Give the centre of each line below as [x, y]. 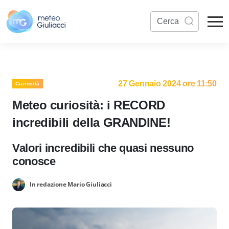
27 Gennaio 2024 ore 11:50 [167, 84]
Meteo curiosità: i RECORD [89, 105]
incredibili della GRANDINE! [91, 122]
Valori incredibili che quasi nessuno [103, 148]
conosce [34, 161]
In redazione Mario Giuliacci [71, 184]
